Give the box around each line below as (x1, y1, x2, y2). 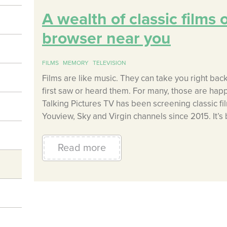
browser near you (42, 28, 171, 48)
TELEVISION (92, 59, 126, 66)
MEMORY (62, 59, 89, 66)
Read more (57, 141, 106, 154)
